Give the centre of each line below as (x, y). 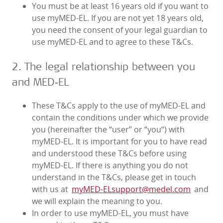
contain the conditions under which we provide (120, 118)
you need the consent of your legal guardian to (120, 30)
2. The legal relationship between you (104, 66)
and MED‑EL (40, 82)
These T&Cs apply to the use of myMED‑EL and (119, 106)
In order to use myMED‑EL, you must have (110, 213)
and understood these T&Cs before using (109, 154)
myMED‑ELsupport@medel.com (131, 189)
